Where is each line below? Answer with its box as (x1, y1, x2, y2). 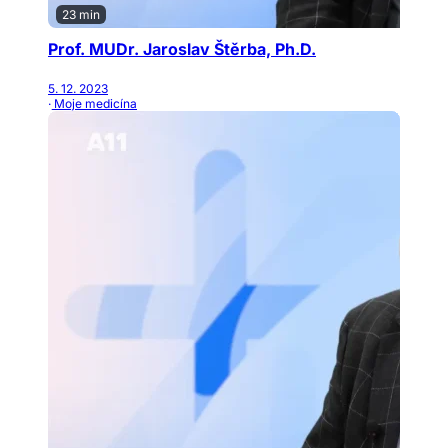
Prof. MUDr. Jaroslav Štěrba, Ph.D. (48, 39, 316, 60)
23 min (62, 7, 100, 23)
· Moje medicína (48, 95, 137, 111)
